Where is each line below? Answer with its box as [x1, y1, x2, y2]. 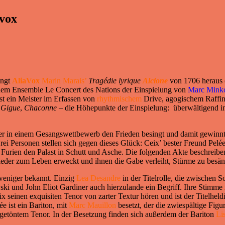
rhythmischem [97, 94, 142, 103]
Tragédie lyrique [88, 76, 141, 85]
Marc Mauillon [69, 201, 118, 210]
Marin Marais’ [40, 76, 86, 85]
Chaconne [24, 103, 57, 113]
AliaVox [12, 76, 40, 85]
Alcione [143, 76, 168, 85]
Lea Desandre [76, 174, 121, 183]
